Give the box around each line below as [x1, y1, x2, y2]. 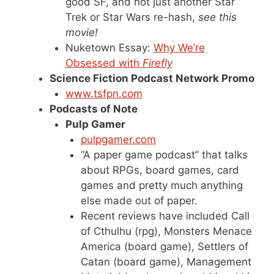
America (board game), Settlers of [81, 240, 248, 253]
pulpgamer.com [81, 133, 156, 146]
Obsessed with [65, 57, 143, 69]
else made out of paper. [81, 194, 198, 207]
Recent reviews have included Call [81, 210, 250, 222]
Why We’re [153, 42, 205, 54]
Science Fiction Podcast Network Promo [50, 72, 254, 84]
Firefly [142, 57, 172, 69]
